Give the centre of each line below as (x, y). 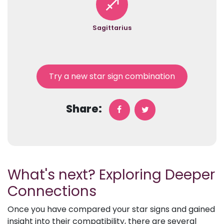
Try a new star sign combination (112, 76)
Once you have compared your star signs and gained (111, 209)
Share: (84, 109)
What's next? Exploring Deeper (111, 175)
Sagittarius (112, 28)
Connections (52, 191)
